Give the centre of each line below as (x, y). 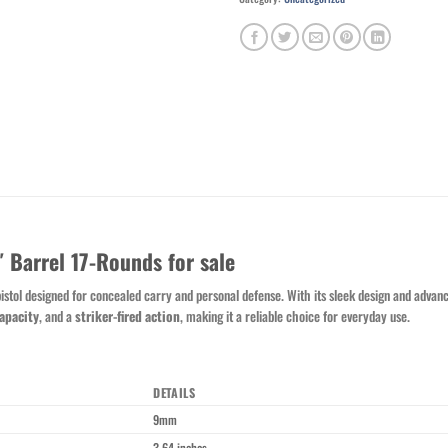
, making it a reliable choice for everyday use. (295, 316)
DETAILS (174, 392)
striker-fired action (127, 316)
